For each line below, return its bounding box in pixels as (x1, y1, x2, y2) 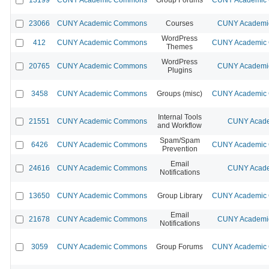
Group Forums (156, 242, 203, 251)
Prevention (162, 144, 198, 153)
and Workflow (157, 121, 202, 130)
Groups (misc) (157, 89, 202, 98)
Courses (166, 19, 193, 28)
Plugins (167, 65, 192, 74)
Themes (166, 42, 193, 51)
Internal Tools (157, 112, 202, 121)
